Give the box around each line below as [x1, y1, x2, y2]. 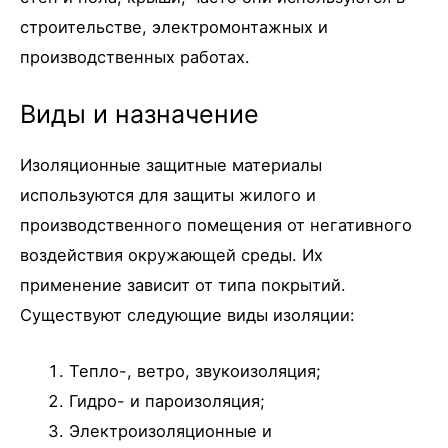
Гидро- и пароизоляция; [69, 391, 266, 412]
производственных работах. [20, 46, 250, 67]
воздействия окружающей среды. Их [20, 244, 323, 265]
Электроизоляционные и [69, 421, 273, 442]
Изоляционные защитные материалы [20, 154, 322, 175]
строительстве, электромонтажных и [20, 16, 328, 37]
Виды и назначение [20, 98, 259, 129]
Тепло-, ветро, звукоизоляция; [69, 361, 322, 382]
